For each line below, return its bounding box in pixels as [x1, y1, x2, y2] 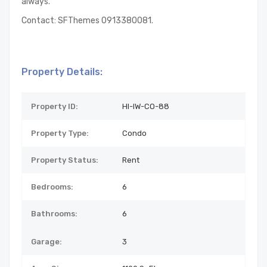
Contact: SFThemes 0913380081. [21, 15, 153, 26]
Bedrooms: [31, 182, 73, 191]
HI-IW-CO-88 [120, 102, 169, 111]
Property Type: [31, 129, 89, 138]
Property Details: [21, 66, 103, 77]
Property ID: [31, 102, 78, 111]
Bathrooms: [31, 209, 77, 218]
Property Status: [31, 156, 98, 164]
